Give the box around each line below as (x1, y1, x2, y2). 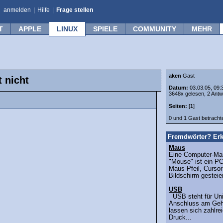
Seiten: (169, 103, 187, 110)
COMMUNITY (133, 25, 176, 33)
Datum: (169, 85, 190, 91)
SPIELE (93, 25, 117, 33)
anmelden (3, 6, 31, 13)
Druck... (169, 214, 192, 222)
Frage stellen (56, 6, 93, 13)
